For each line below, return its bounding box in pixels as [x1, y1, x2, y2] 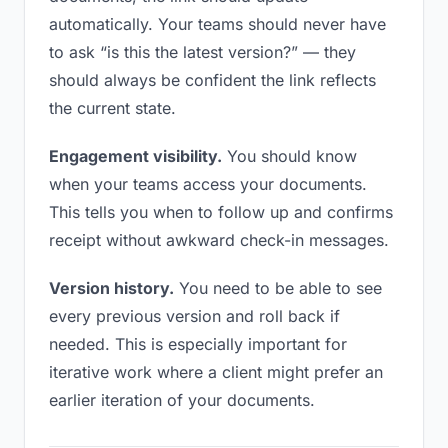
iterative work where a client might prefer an [49, 362, 383, 382]
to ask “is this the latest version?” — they [49, 42, 356, 62]
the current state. [49, 98, 176, 118]
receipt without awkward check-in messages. [49, 230, 389, 250]
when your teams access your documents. [49, 174, 367, 194]
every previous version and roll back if [49, 306, 340, 326]
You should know [222, 146, 357, 166]
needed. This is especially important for [49, 334, 347, 354]
